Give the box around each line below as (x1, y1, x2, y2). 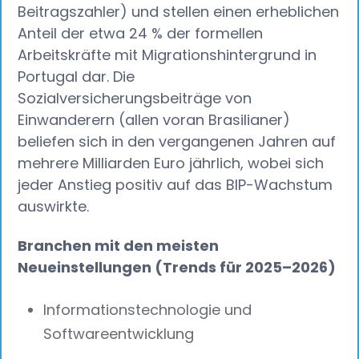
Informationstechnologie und (43, 300, 252, 321)
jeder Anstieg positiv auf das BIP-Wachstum (18, 175, 333, 196)
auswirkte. (18, 196, 90, 217)
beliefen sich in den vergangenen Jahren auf (18, 131, 337, 152)
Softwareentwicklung (43, 324, 195, 345)
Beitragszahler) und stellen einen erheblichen (18, 2, 340, 22)
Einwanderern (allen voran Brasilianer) (18, 110, 291, 131)
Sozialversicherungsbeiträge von (18, 88, 252, 109)
